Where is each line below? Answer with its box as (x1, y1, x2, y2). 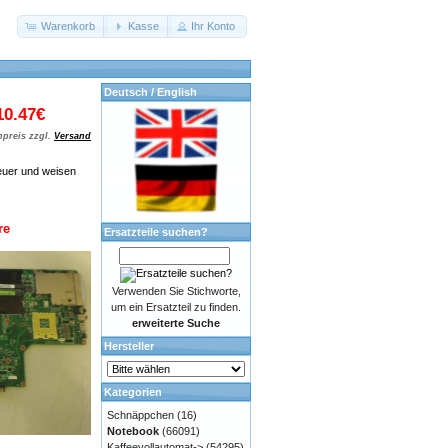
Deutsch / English (104, 86, 197, 98)
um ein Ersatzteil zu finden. (111, 301, 241, 313)
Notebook (107, 425, 159, 437)
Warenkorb (40, 20, 95, 33)
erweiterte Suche (132, 317, 220, 329)
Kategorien (104, 386, 162, 398)
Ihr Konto (191, 20, 236, 33)
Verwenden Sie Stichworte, (111, 285, 241, 297)
